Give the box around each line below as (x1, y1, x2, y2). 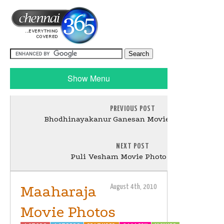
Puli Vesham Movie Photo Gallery (70, 152, 194, 161)
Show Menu (67, 72, 110, 84)
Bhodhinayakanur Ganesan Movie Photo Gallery (44, 114, 221, 123)
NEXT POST (115, 142, 149, 150)
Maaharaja (20, 183, 96, 200)
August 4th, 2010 (110, 183, 157, 190)
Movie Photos (20, 203, 115, 221)
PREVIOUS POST (110, 105, 155, 112)
